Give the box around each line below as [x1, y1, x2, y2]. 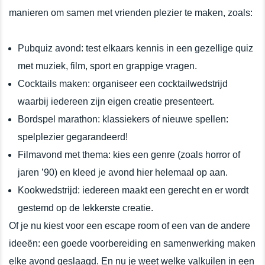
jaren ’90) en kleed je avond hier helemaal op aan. [18, 167, 228, 177]
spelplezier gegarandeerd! [18, 131, 128, 142]
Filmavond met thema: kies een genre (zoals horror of [18, 149, 240, 160]
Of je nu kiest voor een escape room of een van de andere [9, 220, 250, 231]
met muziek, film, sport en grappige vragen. [18, 60, 197, 71]
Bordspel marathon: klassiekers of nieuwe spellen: [18, 114, 228, 124]
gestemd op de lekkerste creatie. [18, 202, 153, 213]
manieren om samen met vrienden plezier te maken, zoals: [9, 7, 253, 18]
